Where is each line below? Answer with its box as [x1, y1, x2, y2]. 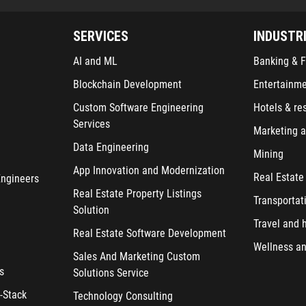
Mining [253, 148, 284, 161]
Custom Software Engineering [72, 101, 204, 114]
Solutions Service [72, 266, 149, 279]
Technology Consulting [72, 290, 173, 303]
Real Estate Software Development [72, 227, 226, 240]
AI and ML [72, 55, 117, 68]
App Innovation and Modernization [72, 164, 225, 177]
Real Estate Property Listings [72, 187, 201, 200]
